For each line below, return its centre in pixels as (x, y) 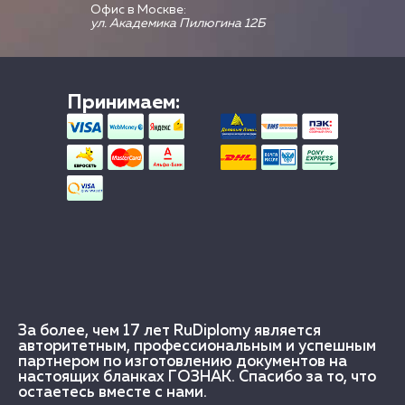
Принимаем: (123, 103)
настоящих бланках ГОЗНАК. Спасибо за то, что (197, 377)
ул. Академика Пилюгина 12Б (178, 24)
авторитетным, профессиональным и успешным (197, 347)
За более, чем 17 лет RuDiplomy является (170, 331)
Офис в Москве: (138, 10)
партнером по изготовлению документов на (183, 362)
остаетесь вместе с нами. (113, 393)
